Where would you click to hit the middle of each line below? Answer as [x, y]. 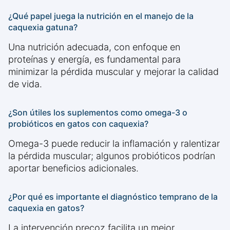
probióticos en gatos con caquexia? [78, 124]
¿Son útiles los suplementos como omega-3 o [98, 113]
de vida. [25, 84]
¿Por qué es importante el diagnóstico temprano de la [113, 197]
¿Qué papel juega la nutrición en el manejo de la [101, 16]
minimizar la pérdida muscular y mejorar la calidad [113, 72]
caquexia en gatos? [46, 208]
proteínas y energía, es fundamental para [94, 60]
